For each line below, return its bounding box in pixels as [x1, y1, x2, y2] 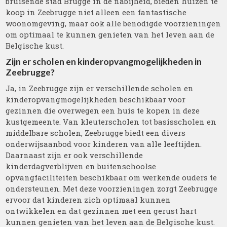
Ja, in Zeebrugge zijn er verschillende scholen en [6, 83, 194, 93]
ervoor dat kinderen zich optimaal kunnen [6, 195, 171, 205]
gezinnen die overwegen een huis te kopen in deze [6, 105, 200, 116]
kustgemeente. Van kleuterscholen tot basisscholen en [6, 117, 217, 127]
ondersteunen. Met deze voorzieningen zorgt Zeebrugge [6, 183, 218, 194]
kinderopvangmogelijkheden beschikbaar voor [6, 94, 186, 104]
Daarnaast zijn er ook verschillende [6, 150, 143, 160]
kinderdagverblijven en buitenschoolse [6, 161, 157, 171]
